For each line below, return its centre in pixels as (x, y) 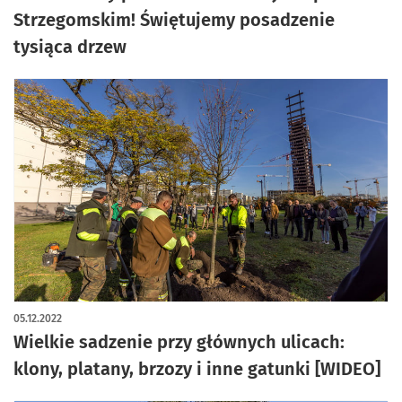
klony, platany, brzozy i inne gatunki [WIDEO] (197, 369)
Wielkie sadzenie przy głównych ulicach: (179, 342)
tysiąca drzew (70, 47)
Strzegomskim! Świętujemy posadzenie (174, 20)
